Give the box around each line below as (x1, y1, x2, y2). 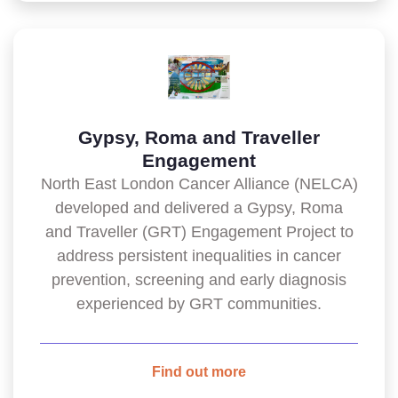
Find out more (152, 364, 246, 379)
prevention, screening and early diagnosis (52, 271, 346, 289)
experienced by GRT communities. (76, 295, 322, 313)
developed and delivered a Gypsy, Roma (55, 199, 343, 217)
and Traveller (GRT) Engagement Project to (44, 223, 354, 241)
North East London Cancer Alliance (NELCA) (40, 175, 358, 193)
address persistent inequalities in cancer (57, 247, 341, 265)
